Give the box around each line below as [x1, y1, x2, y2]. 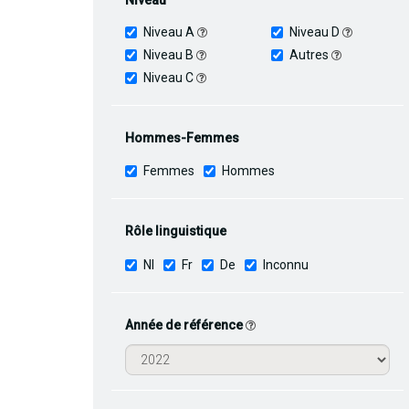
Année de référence [125, 317, 246, 332]
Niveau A [143, 25, 197, 40]
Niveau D [289, 25, 342, 40]
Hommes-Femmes [125, 131, 239, 146]
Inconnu [263, 257, 309, 272]
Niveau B [143, 47, 196, 63]
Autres [289, 47, 331, 63]
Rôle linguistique [125, 224, 226, 239]
